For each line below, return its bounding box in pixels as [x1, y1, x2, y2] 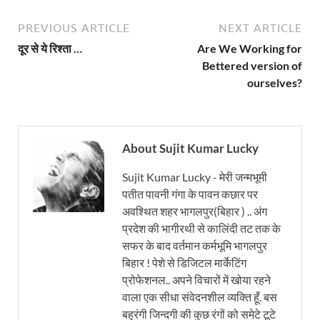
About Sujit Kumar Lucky [122, 140, 259, 156]
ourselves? [247, 75, 302, 89]
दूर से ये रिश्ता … [18, 41, 82, 55]
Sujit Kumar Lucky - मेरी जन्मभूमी [122, 169, 267, 184]
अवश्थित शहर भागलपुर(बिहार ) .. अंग [122, 204, 267, 218]
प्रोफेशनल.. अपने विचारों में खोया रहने [122, 272, 271, 286]
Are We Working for [197, 41, 302, 55]
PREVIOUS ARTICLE [18, 21, 130, 34]
